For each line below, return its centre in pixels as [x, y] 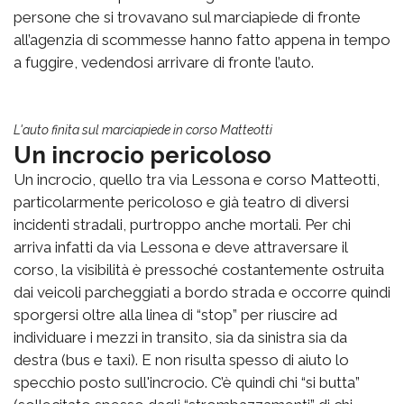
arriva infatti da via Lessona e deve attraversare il [180, 248]
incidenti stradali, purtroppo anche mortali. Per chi [182, 225]
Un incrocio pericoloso [142, 156]
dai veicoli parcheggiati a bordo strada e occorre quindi [202, 293]
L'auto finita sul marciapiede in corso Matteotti [143, 130]
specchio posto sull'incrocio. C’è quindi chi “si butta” [187, 383]
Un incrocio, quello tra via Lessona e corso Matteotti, [197, 180]
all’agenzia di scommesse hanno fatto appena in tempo [202, 40]
